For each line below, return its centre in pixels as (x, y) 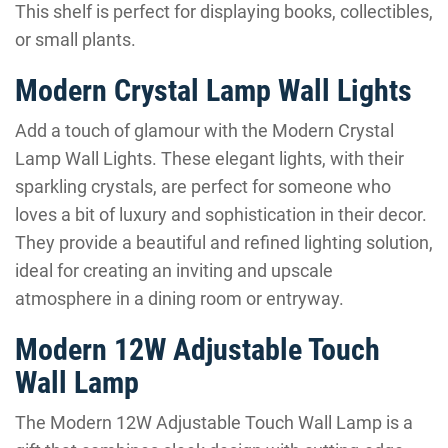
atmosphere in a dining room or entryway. (179, 298)
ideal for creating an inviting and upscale (174, 270)
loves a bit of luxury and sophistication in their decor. (221, 214)
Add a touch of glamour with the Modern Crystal (204, 130)
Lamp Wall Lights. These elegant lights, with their (209, 158)
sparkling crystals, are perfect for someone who (203, 186)
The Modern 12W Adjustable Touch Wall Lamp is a (214, 422)
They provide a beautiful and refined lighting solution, (224, 242)
